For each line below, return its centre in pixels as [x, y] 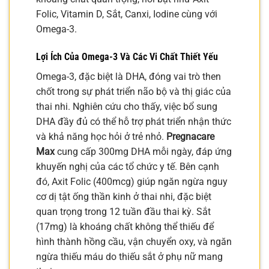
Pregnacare [190, 136]
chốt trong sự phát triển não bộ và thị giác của [134, 91]
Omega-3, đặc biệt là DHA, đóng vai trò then [128, 76]
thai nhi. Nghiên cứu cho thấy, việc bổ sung [127, 106]
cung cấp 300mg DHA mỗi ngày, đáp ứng [143, 151]
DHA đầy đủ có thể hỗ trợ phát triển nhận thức [134, 121]
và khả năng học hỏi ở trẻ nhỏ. [101, 136]
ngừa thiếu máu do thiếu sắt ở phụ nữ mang [129, 256]
